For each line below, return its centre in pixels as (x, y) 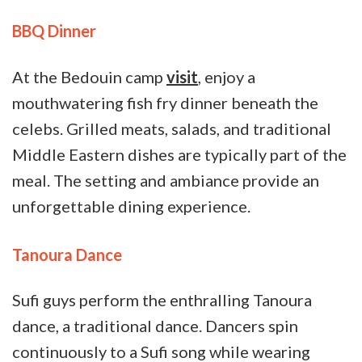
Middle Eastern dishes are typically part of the (179, 154)
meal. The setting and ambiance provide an (166, 180)
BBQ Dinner (54, 31)
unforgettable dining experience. (133, 206)
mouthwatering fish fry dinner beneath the (165, 102)
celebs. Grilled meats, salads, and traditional (172, 128)
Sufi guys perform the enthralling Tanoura (162, 300)
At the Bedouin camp (89, 76)
